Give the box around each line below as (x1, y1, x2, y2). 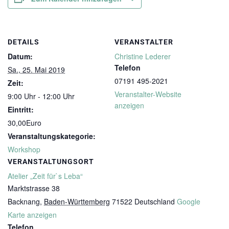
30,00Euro (8, 118, 41, 128)
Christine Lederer (114, 51, 171, 61)
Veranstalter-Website (114, 89, 181, 99)
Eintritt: (8, 104, 34, 114)
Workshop (8, 144, 40, 154)
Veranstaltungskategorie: (8, 131, 96, 141)
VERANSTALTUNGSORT (8, 157, 94, 166)
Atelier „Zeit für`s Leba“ (8, 171, 83, 181)
